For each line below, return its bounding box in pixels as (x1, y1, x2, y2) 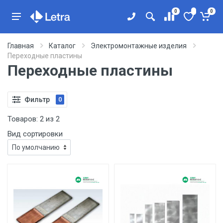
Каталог (49, 42, 76, 50)
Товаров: (7, 114, 40, 123)
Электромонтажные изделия (91, 42, 187, 50)
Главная (7, 42, 34, 50)
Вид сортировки (7, 129, 63, 138)
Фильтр (24, 95, 50, 104)
